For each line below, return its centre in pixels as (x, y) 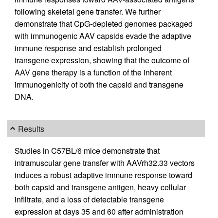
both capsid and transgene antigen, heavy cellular (100, 187)
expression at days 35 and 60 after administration (99, 211)
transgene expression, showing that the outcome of (102, 60)
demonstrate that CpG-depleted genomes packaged (104, 23)
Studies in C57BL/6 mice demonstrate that (87, 151)
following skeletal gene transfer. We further (88, 11)
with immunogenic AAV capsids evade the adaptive (103, 36)
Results (31, 128)
